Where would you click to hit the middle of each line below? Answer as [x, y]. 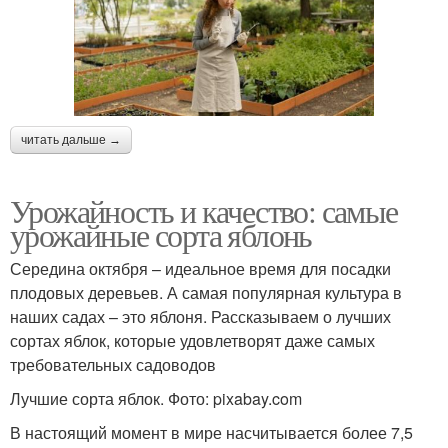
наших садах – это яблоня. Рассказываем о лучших [200, 316]
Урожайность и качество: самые [204, 210]
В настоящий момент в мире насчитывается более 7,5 [211, 432]
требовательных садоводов [113, 364]
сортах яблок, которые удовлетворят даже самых [192, 340]
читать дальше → [71, 139]
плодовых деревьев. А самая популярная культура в [206, 292]
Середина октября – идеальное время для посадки [200, 268]
